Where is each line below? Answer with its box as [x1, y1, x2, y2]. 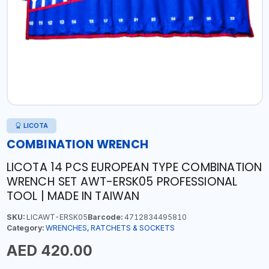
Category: [6, 223, 44, 232]
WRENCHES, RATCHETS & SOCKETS [45, 223, 175, 232]
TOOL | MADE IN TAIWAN [6, 188, 140, 204]
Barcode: [87, 213, 122, 222]
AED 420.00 [6, 241, 92, 259]
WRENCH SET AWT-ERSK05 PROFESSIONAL [6, 174, 238, 190]
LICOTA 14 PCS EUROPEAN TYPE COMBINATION [6, 159, 262, 175]
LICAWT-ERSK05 [24, 213, 88, 222]
